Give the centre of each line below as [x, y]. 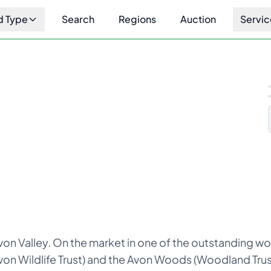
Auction [198, 19]
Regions [137, 19]
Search [78, 19]
